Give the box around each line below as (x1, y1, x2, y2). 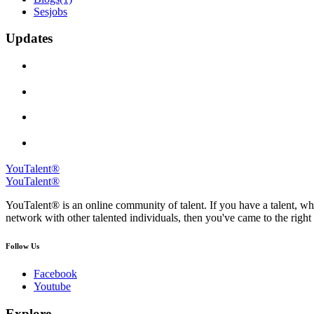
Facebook (34, 267, 77, 280)
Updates (6, 31, 53, 46)
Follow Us (6, 241, 39, 250)
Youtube (34, 280, 71, 292)
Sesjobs (34, 5, 67, 18)
